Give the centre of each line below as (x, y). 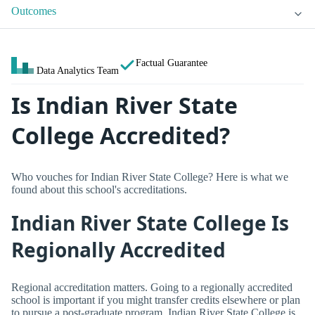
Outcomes (34, 11)
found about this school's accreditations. (99, 189)
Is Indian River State (124, 105)
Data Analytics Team (78, 71)
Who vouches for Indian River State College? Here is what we (150, 176)
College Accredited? (121, 136)
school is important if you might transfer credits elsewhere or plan (156, 300)
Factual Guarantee (172, 63)
